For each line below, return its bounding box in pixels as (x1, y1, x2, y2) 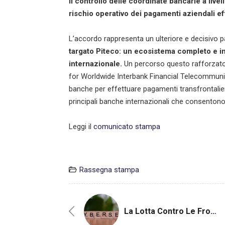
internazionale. (69, 59, 122, 68)
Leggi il (69, 122, 93, 131)
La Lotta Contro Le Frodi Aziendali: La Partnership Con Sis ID (210, 206, 216, 216)
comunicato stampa (93, 122, 160, 131)
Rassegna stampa (79, 165, 139, 174)
